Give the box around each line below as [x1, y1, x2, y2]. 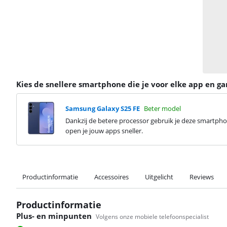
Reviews [190, 172, 214, 182]
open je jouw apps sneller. [65, 126, 143, 135]
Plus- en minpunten [16, 211, 92, 221]
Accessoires [94, 172, 129, 182]
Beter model [144, 103, 181, 113]
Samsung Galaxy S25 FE [65, 103, 140, 113]
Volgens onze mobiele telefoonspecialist [96, 212, 209, 221]
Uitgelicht [145, 172, 173, 182]
